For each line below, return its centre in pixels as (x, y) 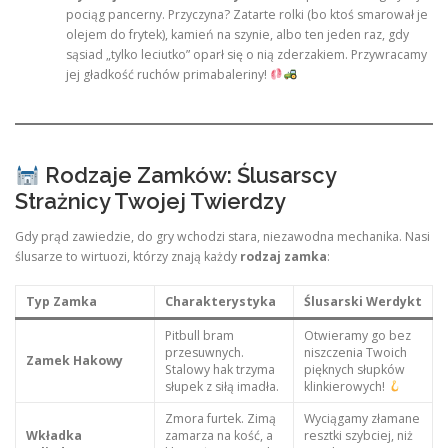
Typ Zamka (61, 302)
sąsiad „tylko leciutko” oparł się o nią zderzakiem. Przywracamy (246, 55)
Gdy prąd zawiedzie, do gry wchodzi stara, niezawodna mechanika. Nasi (222, 236)
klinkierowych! (345, 387)
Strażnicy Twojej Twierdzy (150, 200)
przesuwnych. (204, 353)
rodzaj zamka (283, 256)
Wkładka (53, 436)
